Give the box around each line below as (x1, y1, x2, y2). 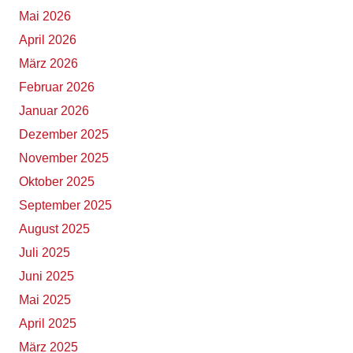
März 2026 (19, 57, 78, 71)
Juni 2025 (19, 269, 74, 284)
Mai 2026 (19, 9, 71, 24)
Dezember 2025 (19, 128, 109, 142)
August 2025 (19, 222, 90, 236)
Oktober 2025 (19, 175, 95, 189)
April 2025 (19, 317, 76, 331)
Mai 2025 (19, 293, 71, 307)
